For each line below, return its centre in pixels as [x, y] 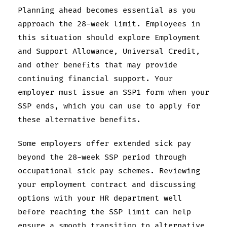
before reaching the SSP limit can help [104, 212]
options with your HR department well [100, 198]
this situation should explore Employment [109, 37]
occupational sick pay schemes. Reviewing [109, 171]
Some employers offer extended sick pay [104, 143]
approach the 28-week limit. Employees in [109, 24]
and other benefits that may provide [98, 65]
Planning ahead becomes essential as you [107, 10]
